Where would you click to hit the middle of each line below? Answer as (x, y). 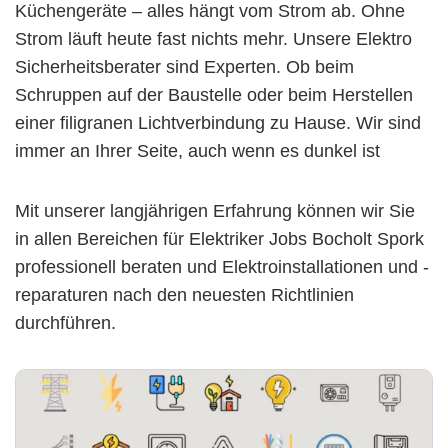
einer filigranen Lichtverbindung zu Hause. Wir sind (218, 122)
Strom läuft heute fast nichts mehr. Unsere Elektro (213, 38)
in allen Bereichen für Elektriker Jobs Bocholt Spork (219, 238)
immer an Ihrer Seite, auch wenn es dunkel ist (197, 150)
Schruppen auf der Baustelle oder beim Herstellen (214, 94)
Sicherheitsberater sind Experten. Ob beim (184, 66)
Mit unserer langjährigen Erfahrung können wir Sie (215, 210)
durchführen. (65, 322)
